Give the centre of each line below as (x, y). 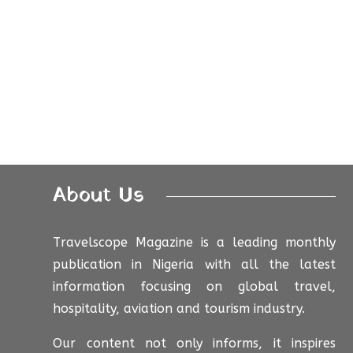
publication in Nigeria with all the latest (195, 265)
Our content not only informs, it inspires (195, 344)
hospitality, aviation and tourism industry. (179, 309)
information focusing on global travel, (195, 287)
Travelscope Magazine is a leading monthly (195, 243)
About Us (99, 195)
